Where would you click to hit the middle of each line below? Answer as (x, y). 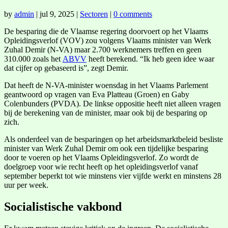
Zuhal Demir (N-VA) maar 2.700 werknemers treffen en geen (103, 49)
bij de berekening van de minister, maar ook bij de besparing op (106, 112)
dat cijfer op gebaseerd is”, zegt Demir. (66, 68)
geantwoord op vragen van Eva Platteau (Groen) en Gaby (97, 94)
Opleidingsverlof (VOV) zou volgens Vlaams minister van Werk (108, 40)
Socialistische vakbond (63, 206)
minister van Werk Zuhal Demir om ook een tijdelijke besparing (106, 148)
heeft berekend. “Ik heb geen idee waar (150, 59)
